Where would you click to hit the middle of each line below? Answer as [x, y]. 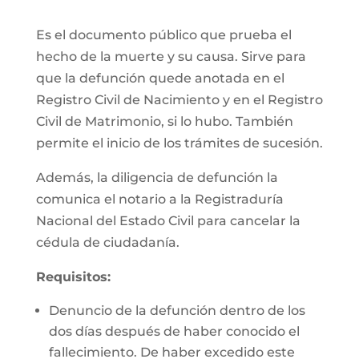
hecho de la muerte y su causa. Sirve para [171, 56]
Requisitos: [73, 277]
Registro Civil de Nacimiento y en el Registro [179, 100]
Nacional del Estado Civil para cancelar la [168, 221]
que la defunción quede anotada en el [160, 78]
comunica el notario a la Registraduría [159, 199]
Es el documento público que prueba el [163, 35]
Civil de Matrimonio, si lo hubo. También [164, 121]
